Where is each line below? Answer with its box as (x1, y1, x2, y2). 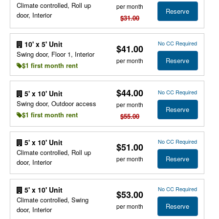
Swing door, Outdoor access (16, 98, 96, 108)
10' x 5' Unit (22, 39, 63, 49)
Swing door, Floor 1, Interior (16, 49, 94, 59)
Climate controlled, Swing (16, 195, 88, 204)
